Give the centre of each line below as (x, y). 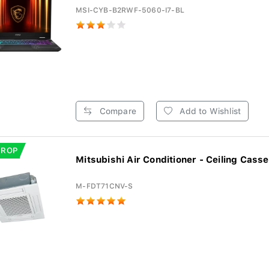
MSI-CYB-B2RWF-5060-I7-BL (130, 10)
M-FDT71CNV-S (104, 186)
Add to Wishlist (209, 111)
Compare (116, 111)
